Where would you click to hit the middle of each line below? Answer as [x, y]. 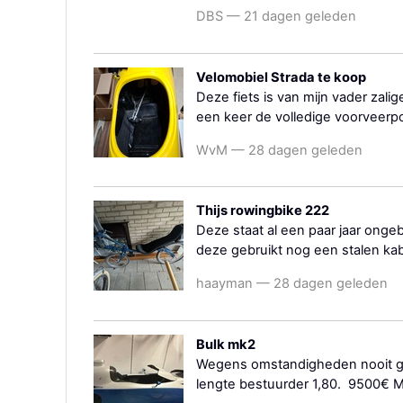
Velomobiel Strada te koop [281, 78]
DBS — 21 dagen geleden [276, 17]
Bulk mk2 [226, 344]
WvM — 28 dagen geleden [279, 150]
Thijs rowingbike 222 [263, 211]
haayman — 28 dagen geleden [292, 284]
